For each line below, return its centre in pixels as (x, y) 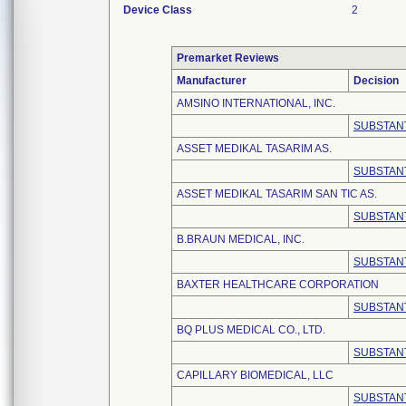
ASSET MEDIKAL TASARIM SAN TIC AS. (277, 194)
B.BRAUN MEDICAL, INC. (241, 239)
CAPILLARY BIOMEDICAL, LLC (255, 375)
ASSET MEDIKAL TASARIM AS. (254, 149)
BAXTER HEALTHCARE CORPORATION (278, 285)
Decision (376, 81)
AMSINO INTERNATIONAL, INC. (256, 103)
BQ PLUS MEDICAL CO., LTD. (251, 330)
